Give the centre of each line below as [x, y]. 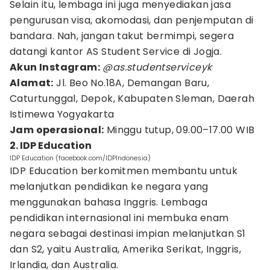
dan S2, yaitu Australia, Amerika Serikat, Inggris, [125, 249]
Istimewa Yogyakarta [62, 114]
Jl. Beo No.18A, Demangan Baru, [131, 83]
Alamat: [32, 83]
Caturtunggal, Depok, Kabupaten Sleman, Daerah [132, 99]
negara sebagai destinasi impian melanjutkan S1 [128, 234]
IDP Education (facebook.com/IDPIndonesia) [80, 158]
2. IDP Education [51, 146]
